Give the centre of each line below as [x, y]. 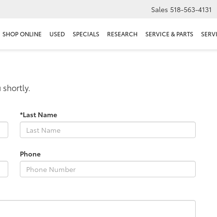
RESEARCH [122, 34]
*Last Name [39, 114]
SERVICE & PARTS [169, 34]
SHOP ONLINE [22, 34]
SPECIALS [86, 34]
